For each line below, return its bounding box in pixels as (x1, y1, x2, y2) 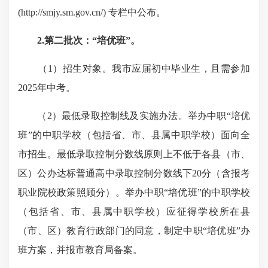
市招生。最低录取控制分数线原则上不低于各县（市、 (18, 149, 250, 159)
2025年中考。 (18, 83, 75, 93)
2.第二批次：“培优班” (37, 35, 130, 45)
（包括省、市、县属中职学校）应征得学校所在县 (18, 206, 250, 217)
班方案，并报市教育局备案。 (18, 245, 142, 255)
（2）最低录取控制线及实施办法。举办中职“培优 (18, 111, 250, 121)
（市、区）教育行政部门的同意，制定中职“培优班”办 (18, 226, 250, 236)
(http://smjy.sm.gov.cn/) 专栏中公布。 (18, 7, 166, 17)
